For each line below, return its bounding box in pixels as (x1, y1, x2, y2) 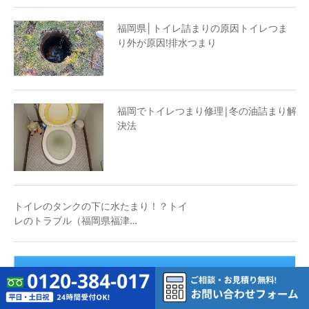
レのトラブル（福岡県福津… (14, 213, 137, 227)
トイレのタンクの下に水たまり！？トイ (14, 199, 188, 212)
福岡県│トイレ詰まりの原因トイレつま (117, 21, 288, 35)
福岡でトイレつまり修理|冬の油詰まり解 (117, 104, 297, 118)
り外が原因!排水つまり (117, 36, 217, 50)
